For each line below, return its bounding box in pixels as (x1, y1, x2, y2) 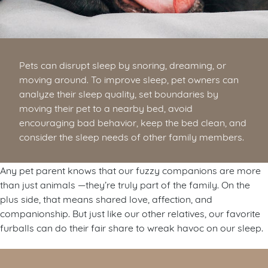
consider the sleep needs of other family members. (19, 130, 244, 143)
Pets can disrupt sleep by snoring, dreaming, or (19, 58, 226, 71)
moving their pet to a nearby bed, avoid (19, 101, 193, 114)
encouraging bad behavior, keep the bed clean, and (19, 115, 246, 129)
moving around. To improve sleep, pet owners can (19, 72, 239, 86)
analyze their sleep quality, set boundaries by (19, 87, 218, 100)
